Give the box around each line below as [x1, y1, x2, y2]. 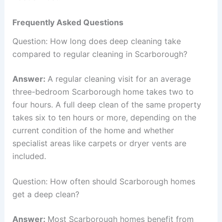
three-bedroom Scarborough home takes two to [12, 86, 194, 97]
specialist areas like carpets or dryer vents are [12, 138, 186, 148]
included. [12, 151, 46, 161]
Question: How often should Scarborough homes [12, 176, 195, 187]
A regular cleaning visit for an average [47, 73, 191, 84]
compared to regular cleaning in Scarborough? [12, 49, 187, 59]
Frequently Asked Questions [12, 17, 123, 28]
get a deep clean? [12, 189, 79, 200]
